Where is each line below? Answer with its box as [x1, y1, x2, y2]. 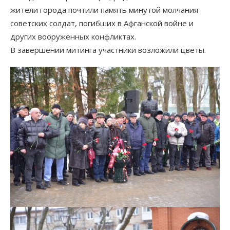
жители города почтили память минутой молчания [10, 5, 198, 15]
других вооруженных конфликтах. [10, 31, 136, 42]
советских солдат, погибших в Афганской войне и [10, 18, 194, 29]
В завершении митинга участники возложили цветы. [10, 45, 206, 55]
